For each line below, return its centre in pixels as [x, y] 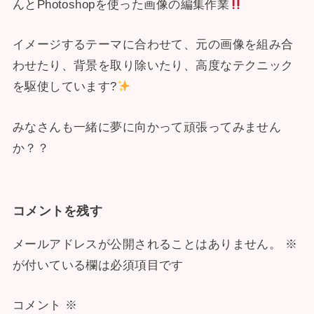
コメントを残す [57, 211]
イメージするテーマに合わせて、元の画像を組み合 [153, 45]
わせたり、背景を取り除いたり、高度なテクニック [153, 66]
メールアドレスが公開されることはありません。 [147, 244]
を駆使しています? [64, 87]
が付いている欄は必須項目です [98, 265]
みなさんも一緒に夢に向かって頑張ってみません [147, 127]
